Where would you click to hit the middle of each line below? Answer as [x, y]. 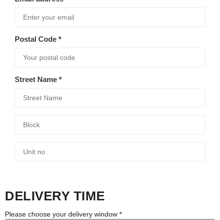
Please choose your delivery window [62, 214]
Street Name [37, 79]
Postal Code [37, 39]
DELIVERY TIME [55, 196]
